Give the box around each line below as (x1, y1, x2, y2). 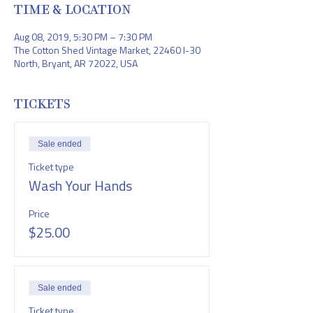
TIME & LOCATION (14, 2, 131, 18)
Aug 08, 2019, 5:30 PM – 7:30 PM (14, 29, 152, 45)
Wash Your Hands (29, 175, 132, 197)
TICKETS (14, 96, 71, 112)
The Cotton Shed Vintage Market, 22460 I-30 (14, 43, 201, 58)
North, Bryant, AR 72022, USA (14, 56, 138, 71)
